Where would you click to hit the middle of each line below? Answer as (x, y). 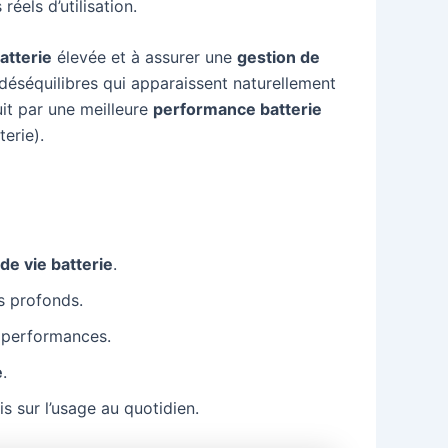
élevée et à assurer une (144, 57)
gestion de (278, 57)
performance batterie (237, 109)
